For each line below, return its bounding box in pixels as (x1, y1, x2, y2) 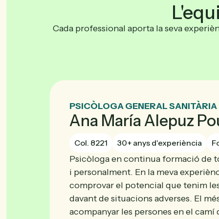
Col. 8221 (74, 137, 108, 148)
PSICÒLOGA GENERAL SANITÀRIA (69, 100, 217, 111)
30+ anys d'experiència (117, 137, 202, 148)
